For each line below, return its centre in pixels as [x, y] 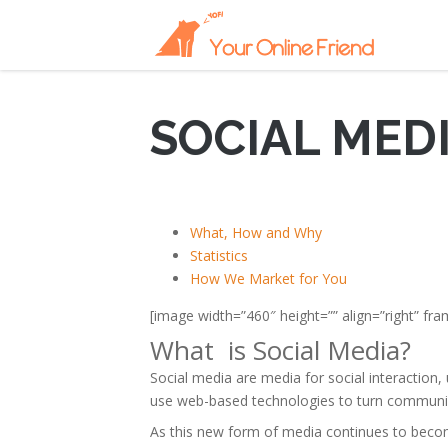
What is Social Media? [280, 350]
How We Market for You [268, 278]
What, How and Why [256, 232]
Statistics [219, 255]
